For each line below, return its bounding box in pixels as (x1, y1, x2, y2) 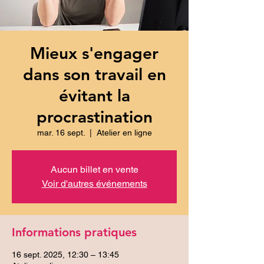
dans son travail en (22, 64, 166, 84)
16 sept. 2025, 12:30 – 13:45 (12, 249, 119, 259)
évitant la (58, 85, 130, 105)
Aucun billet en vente (50, 163, 138, 175)
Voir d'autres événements (41, 177, 147, 189)
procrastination (36, 106, 153, 127)
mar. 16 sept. (37, 127, 85, 137)
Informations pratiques (12, 225, 137, 239)
